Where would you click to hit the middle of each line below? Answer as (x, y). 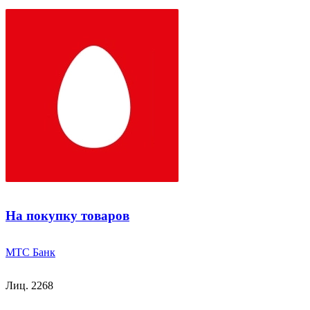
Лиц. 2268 (29, 285)
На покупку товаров (67, 215)
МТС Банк (30, 252)
